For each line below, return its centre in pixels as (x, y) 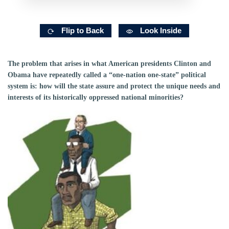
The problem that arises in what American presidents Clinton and (109, 64)
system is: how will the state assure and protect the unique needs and (114, 86)
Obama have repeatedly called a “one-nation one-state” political (107, 75)
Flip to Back (82, 31)
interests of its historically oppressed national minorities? (96, 98)
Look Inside (161, 31)
